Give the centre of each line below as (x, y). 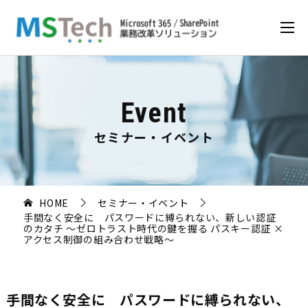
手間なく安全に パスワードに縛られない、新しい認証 (150, 218)
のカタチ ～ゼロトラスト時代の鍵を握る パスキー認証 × (153, 229)
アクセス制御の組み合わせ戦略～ (99, 240)
